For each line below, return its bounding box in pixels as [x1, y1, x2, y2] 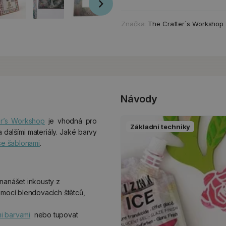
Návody [121, 93, 157, 105]
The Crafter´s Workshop [148, 20, 224, 28]
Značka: [121, 20, 148, 28]
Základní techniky [130, 123, 191, 131]
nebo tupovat [30, 210, 80, 219]
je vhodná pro [44, 117, 97, 125]
